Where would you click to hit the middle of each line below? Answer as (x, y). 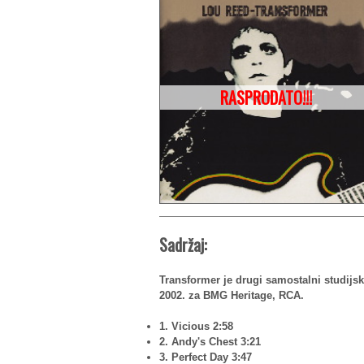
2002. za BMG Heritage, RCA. (232, 295)
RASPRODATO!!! (266, 97)
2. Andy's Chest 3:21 (210, 342)
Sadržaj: (183, 245)
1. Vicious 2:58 (196, 326)
